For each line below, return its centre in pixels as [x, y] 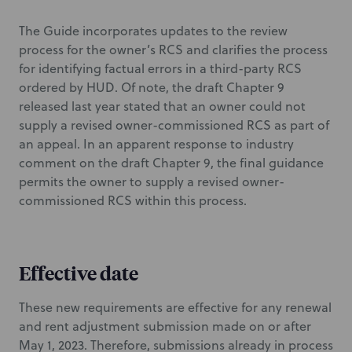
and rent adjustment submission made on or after [165, 326]
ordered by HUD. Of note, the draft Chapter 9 [152, 87]
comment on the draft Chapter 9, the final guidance [171, 163]
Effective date [79, 273]
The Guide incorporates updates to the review [153, 31]
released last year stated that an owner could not [162, 106]
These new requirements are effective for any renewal [175, 307]
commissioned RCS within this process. [133, 200]
